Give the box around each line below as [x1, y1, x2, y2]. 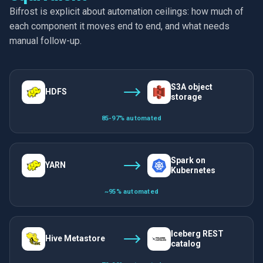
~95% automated [104, 187, 159, 195]
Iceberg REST [171, 228, 224, 238]
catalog [171, 238, 201, 248]
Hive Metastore [45, 234, 105, 244]
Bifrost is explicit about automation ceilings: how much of [9, 5, 244, 17]
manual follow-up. [9, 35, 82, 46]
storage [171, 92, 202, 102]
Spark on [171, 155, 205, 165]
